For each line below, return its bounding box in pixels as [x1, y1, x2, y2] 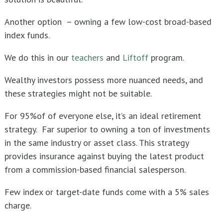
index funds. [4, 29, 50, 41]
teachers [71, 51, 104, 63]
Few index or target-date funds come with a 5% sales [4, 186, 209, 198]
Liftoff [122, 51, 148, 63]
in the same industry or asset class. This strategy [4, 136, 189, 148]
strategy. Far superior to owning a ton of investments [4, 123, 210, 135]
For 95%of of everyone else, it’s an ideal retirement [4, 110, 201, 121]
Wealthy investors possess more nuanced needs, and [4, 74, 203, 86]
